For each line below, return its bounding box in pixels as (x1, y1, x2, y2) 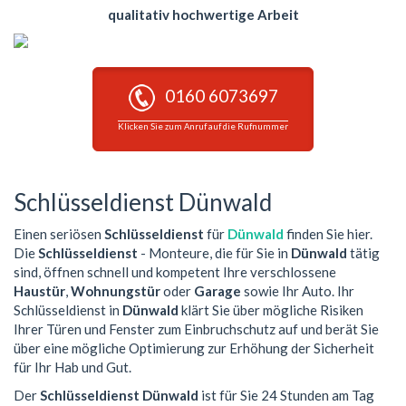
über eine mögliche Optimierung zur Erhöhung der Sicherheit (14, 339, 374, 356)
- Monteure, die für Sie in (138, 244, 291, 261)
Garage (194, 282, 241, 299)
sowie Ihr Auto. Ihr (241, 282, 354, 299)
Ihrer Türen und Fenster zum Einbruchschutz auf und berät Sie (14, 320, 379, 337)
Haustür (14, 282, 65, 299)
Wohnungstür (71, 282, 160, 299)
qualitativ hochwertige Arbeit (107, 5, 299, 23)
